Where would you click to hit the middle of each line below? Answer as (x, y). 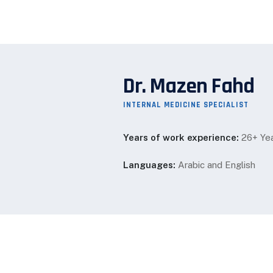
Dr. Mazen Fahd (189, 86)
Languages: (150, 165)
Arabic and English (216, 165)
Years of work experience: (181, 137)
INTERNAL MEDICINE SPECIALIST (186, 105)
